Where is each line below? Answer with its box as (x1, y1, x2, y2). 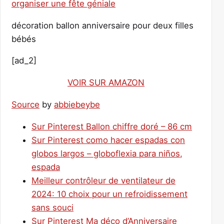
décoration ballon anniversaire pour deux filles (11, 20, 193, 30)
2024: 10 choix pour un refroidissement (31, 188, 187, 199)
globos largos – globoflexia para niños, (31, 148, 182, 158)
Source (11, 99, 39, 109)
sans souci (31, 202, 73, 212)
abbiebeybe (54, 99, 100, 109)
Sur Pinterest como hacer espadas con (31, 134, 185, 145)
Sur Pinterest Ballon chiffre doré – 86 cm (31, 121, 192, 131)
